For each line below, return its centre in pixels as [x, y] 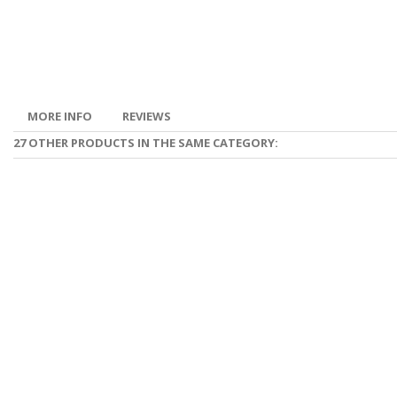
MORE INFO [60, 116]
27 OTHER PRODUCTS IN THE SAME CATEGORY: [146, 143]
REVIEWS [147, 116]
